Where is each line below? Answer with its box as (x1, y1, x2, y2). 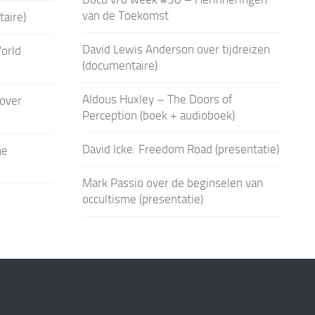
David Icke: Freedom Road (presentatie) (82, 141, 279, 156)
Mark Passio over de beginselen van (82, 175, 263, 190)
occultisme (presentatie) (82, 191, 203, 206)
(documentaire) (82, 58, 157, 72)
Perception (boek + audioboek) (82, 108, 235, 122)
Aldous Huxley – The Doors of (82, 91, 233, 106)
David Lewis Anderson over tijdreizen (82, 41, 270, 56)
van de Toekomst (82, 8, 169, 22)
